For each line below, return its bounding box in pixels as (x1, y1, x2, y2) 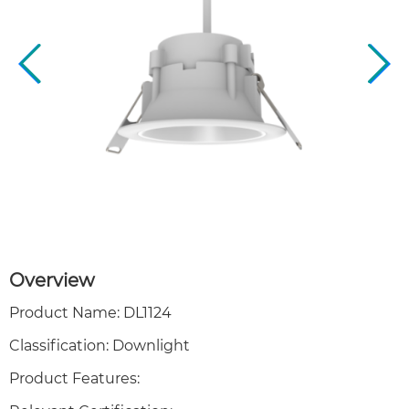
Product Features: (9, 369, 140, 387)
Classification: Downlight (9, 336, 190, 354)
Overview (9, 268, 95, 291)
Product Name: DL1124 (9, 303, 172, 321)
